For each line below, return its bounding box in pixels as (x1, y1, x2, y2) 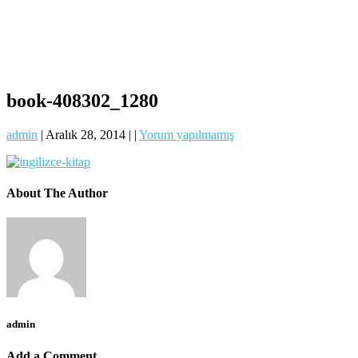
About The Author (6, 185, 108, 200)
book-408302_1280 (6, 89, 158, 111)
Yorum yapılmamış (139, 127, 234, 141)
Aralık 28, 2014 (46, 127, 125, 141)
